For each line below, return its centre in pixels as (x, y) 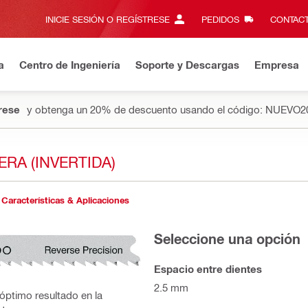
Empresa (277, 64)
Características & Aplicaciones (65, 200)
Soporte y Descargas (187, 64)
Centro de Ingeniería (70, 64)
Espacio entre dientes (208, 269)
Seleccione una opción (227, 238)
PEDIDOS (220, 19)
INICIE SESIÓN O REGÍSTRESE (108, 19)
